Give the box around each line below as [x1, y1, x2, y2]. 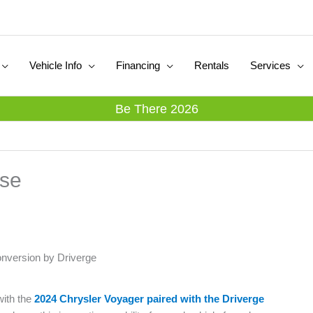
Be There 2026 [115, 102, 198, 116]
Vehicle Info [29, 59, 82, 71]
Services [250, 59, 291, 71]
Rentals [194, 59, 229, 71]
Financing [116, 59, 160, 71]
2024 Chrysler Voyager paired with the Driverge [34, 293, 264, 305]
